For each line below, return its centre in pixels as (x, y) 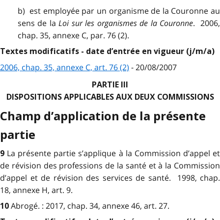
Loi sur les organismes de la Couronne (126, 23)
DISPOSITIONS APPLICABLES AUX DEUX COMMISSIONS (110, 97)
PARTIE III (110, 84)
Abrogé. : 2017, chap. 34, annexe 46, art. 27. (90, 206)
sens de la (38, 23)
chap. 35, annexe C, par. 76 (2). (73, 35)
